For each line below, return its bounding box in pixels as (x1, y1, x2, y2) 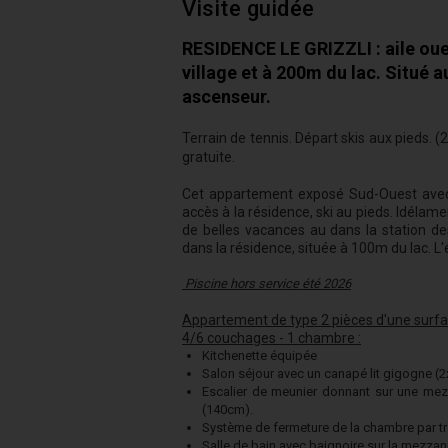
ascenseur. (182, 86, 271, 107)
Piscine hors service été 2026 (182, 276, 351, 291)
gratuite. (182, 149, 235, 165)
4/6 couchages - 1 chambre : (182, 330, 361, 346)
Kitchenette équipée (202, 348, 320, 363)
